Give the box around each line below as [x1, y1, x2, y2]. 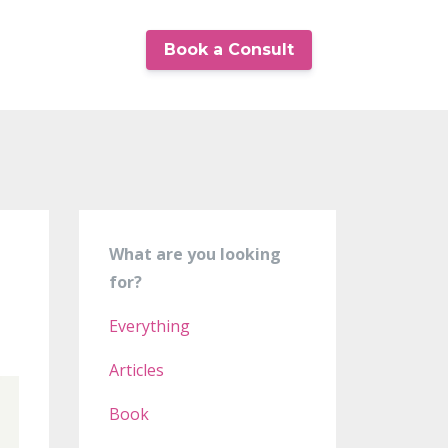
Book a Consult [164, 40, 294, 59]
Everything [108, 315, 190, 337]
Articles [108, 359, 164, 381]
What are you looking [108, 243, 281, 265]
